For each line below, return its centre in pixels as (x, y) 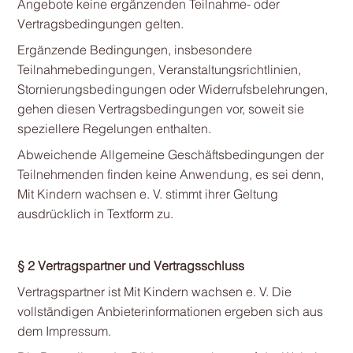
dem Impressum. (64, 331)
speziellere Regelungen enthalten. (114, 128)
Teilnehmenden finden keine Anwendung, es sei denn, (170, 174)
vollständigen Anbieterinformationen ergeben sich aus (170, 311)
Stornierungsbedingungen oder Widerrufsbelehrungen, (172, 89)
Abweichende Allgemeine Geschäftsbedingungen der (170, 154)
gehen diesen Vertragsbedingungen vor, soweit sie (160, 109)
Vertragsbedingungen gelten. (100, 24)
